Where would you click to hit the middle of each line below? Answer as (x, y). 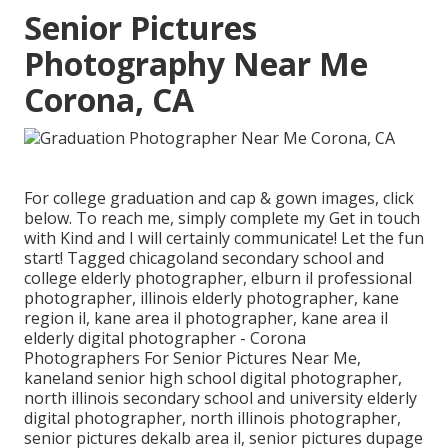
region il (55, 317)
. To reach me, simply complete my (199, 217)
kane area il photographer (193, 317)
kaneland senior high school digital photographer (211, 377)
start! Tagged (76, 257)
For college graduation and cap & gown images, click (219, 197)
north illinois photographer (293, 417)
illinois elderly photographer (247, 297)
